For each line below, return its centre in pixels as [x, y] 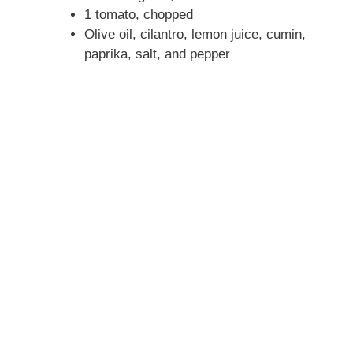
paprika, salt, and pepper [157, 54]
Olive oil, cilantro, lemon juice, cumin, [195, 35]
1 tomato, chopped [138, 15]
